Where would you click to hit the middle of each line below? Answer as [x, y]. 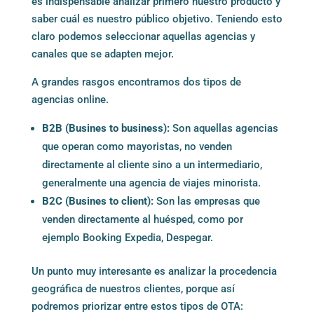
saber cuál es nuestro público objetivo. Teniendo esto [157, 19]
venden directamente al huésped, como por [142, 219]
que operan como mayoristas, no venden [137, 146]
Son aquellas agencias [225, 128]
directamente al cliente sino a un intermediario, [152, 164]
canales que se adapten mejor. [102, 54]
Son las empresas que [206, 201]
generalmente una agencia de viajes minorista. [151, 183]
